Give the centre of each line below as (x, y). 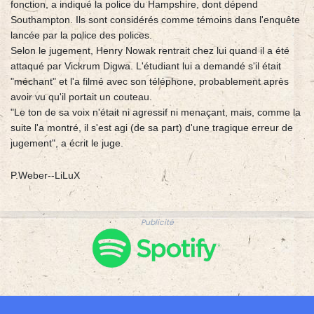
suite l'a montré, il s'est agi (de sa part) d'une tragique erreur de (152, 128)
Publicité (157, 223)
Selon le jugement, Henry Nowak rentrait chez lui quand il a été (150, 51)
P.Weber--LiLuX (45, 176)
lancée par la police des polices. (81, 35)
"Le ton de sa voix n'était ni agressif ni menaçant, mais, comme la (156, 112)
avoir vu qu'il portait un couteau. (81, 97)
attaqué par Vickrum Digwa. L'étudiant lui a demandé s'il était (146, 66)
